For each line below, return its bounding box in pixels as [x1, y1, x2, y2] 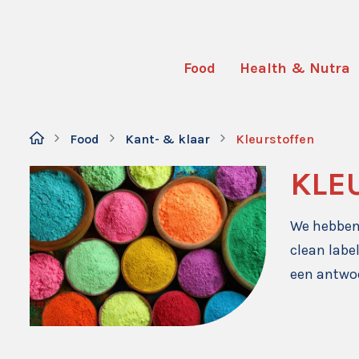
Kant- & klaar [125, 131, 210, 147]
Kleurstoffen [236, 131, 314, 147]
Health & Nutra [240, 59, 351, 77]
